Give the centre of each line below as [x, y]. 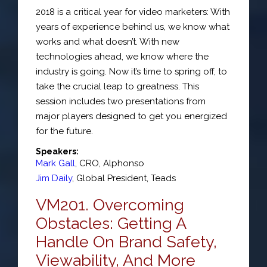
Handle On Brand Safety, [126, 242]
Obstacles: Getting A [111, 223]
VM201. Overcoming [110, 205]
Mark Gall [55, 163]
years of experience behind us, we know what [133, 27]
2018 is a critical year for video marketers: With [133, 12]
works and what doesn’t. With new [108, 41]
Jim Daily [54, 178]
